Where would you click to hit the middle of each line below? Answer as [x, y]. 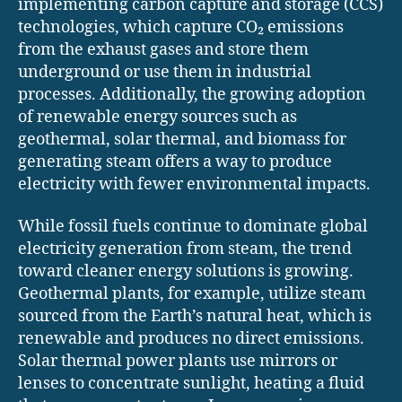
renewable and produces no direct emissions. [191, 339]
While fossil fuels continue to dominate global [193, 227]
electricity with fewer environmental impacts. [194, 184]
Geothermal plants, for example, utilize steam [192, 294]
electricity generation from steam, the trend [185, 249]
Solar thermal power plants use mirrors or [178, 362]
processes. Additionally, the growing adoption [192, 94]
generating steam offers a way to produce [175, 162]
